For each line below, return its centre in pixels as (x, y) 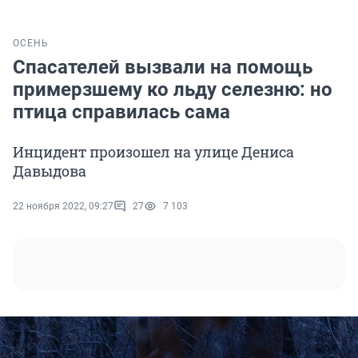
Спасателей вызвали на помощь (163, 68)
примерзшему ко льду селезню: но (173, 90)
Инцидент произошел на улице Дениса (153, 152)
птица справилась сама (121, 112)
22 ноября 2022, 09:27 (63, 207)
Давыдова (50, 171)
